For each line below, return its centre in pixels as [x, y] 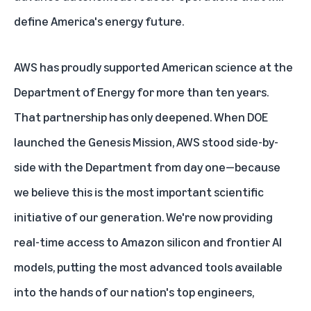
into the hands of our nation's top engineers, [134, 291]
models [33, 266]
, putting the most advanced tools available [168, 266]
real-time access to [67, 241]
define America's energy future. [99, 20]
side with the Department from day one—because [147, 166]
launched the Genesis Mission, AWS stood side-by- [146, 141]
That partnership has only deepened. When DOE [141, 116]
